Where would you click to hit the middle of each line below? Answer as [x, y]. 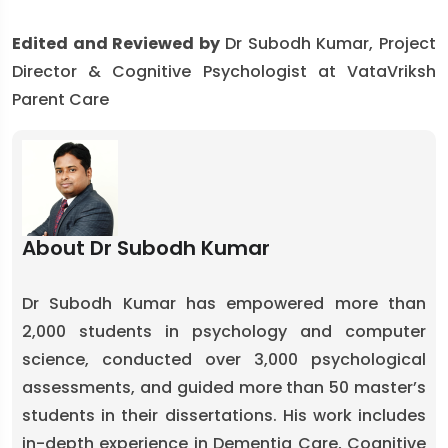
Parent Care [60, 99]
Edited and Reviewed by [116, 43]
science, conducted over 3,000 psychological [224, 359]
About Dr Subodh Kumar [146, 248]
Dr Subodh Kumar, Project [328, 43]
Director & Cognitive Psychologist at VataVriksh [224, 71]
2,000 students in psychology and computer [224, 331]
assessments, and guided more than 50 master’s [224, 387]
